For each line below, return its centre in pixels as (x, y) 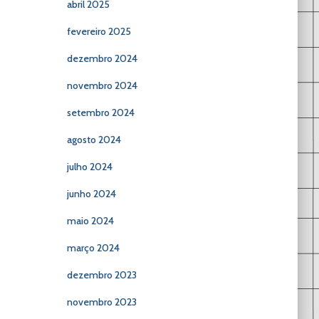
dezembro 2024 (102, 58)
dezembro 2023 (101, 275)
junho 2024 (91, 194)
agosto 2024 (94, 140)
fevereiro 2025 (99, 31)
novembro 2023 (101, 302)
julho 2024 (89, 167)
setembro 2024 (100, 113)
